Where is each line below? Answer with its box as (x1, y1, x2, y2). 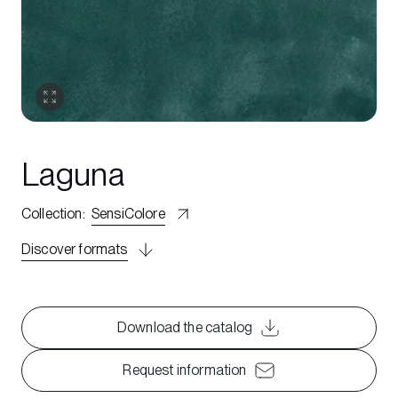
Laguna (21, 155, 125, 194)
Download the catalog (116, 319, 253, 336)
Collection (21, 205, 83, 222)
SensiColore (91, 205, 165, 222)
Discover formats (21, 241, 128, 258)
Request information (123, 362, 247, 378)
